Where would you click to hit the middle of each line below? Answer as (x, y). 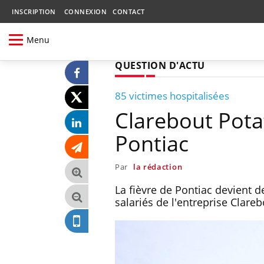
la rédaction (158, 166)
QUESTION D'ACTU (160, 65)
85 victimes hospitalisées (172, 95)
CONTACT (129, 11)
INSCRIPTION (34, 11)
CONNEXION (85, 11)
